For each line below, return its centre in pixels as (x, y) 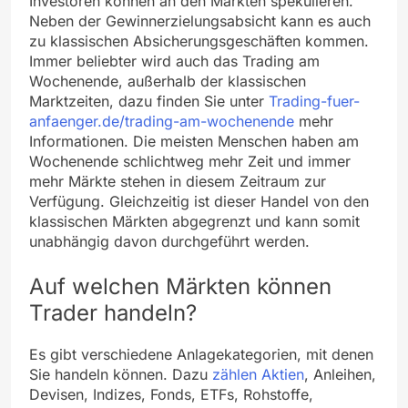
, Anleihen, (340, 374)
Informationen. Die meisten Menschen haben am (194, 141)
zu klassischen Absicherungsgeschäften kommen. (199, 41)
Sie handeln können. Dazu (121, 374)
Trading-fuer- (314, 101)
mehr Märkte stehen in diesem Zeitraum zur (178, 181)
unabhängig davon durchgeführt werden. (169, 241)
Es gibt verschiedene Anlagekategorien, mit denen (201, 354)
